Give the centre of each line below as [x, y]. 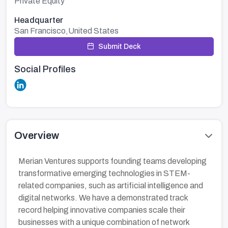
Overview [37, 135]
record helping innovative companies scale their [102, 210]
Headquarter [39, 20]
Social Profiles [45, 69]
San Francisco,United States [66, 31]
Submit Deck [120, 47]
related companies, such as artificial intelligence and [111, 186]
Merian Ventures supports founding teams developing [112, 161]
